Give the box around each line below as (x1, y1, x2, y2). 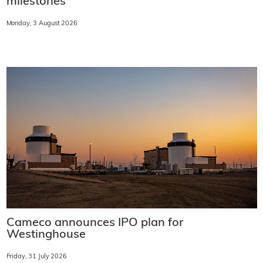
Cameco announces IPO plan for (6, 217, 184, 229)
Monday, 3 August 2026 (6, 21, 77, 28)
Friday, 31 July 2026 (6, 253, 67, 260)
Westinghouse (6, 228, 86, 241)
